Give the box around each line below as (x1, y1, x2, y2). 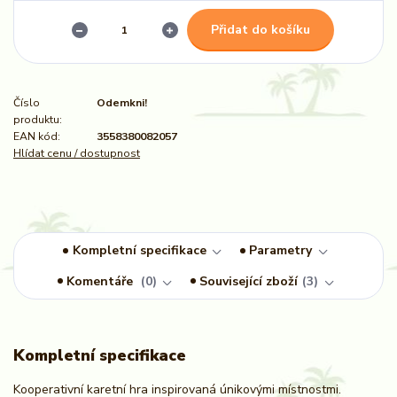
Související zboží (199, 272, 299, 290)
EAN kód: (13, 129, 60, 144)
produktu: (13, 113, 62, 128)
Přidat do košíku (210, 20, 310, 38)
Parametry (249, 242, 313, 260)
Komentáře (66, 272, 137, 290)
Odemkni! (97, 96, 147, 111)
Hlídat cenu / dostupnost (13, 146, 140, 161)
